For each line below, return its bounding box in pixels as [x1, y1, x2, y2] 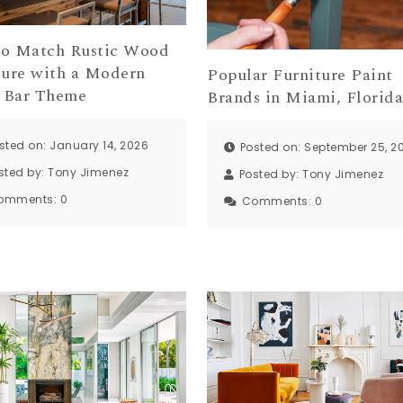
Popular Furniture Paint [207, 62, 393, 87]
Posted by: [238, 166, 303, 183]
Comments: [241, 193, 315, 210]
